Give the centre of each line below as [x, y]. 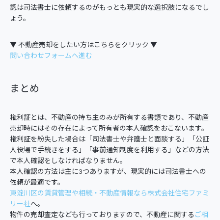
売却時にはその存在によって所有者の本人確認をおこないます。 [109, 129]
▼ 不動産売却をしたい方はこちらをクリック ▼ [83, 45]
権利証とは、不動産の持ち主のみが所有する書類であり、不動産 [109, 118]
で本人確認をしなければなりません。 [68, 161]
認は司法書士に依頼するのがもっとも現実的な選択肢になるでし [110, 8]
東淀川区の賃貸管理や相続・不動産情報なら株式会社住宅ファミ [110, 194]
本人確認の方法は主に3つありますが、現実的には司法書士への [108, 172]
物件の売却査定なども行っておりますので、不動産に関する [102, 215]
